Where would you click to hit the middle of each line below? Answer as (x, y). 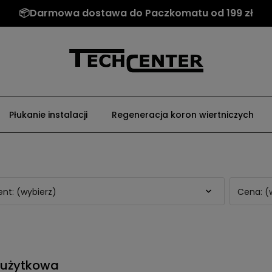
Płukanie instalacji (48, 115)
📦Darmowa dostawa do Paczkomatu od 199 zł (136, 13)
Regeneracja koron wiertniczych (182, 115)
